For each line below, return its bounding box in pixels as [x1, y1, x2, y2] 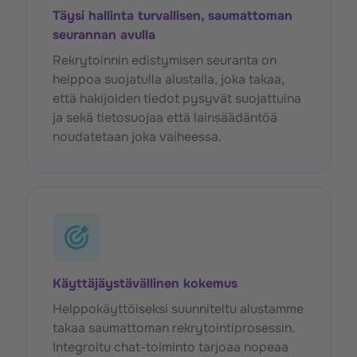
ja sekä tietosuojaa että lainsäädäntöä [53, 109, 277, 127]
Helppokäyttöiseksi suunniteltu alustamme [53, 300, 304, 318]
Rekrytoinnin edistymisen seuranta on [53, 52, 277, 69]
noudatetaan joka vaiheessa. [53, 128, 222, 146]
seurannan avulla [53, 26, 155, 44]
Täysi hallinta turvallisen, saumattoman [53, 7, 292, 25]
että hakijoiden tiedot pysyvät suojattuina [53, 90, 301, 108]
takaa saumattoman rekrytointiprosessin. [53, 320, 295, 337]
